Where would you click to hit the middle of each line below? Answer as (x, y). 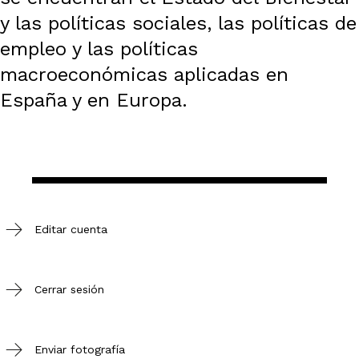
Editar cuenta (71, 230)
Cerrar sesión (69, 290)
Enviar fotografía (80, 350)
